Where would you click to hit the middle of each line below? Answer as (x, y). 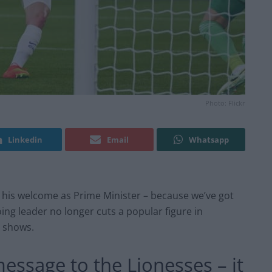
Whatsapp (209, 140)
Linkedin (25, 140)
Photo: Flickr (225, 103)
